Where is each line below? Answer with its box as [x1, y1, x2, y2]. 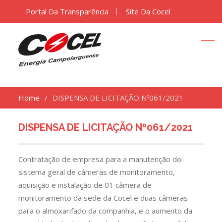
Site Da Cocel [126, 6, 171, 16]
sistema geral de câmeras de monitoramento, [18, 167, 175, 177]
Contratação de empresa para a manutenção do [18, 154, 182, 164]
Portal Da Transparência [26, 6, 109, 16]
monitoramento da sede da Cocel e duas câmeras [18, 193, 188, 203]
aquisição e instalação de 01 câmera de [18, 180, 152, 190]
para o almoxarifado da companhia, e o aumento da [18, 206, 193, 216]
